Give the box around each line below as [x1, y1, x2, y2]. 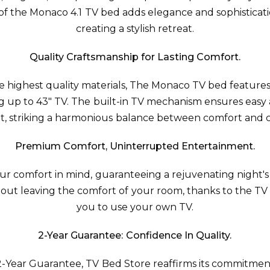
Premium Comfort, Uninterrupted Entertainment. [14, 140, 256, 152]
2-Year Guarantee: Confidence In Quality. [38, 230, 232, 241]
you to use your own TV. [76, 201, 194, 213]
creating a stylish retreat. [75, 23, 195, 34]
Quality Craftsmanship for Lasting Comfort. [29, 51, 241, 63]
